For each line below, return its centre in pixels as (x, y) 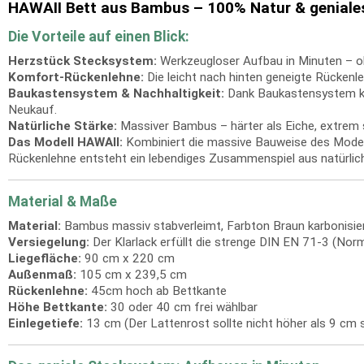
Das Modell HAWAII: (65, 142)
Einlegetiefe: (45, 323)
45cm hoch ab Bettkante (157, 291)
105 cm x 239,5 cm (132, 275)
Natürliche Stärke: (63, 126)
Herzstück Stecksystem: (82, 61)
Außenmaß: (42, 275)
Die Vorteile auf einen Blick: (99, 37)
